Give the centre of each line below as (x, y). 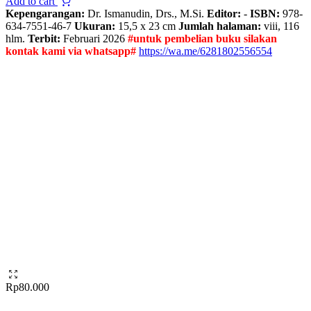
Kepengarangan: (47, 13)
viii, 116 (280, 26)
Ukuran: (95, 26)
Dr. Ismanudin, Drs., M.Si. (147, 13)
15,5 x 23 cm (147, 26)
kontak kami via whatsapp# (71, 51)
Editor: (224, 13)
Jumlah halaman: (220, 26)
